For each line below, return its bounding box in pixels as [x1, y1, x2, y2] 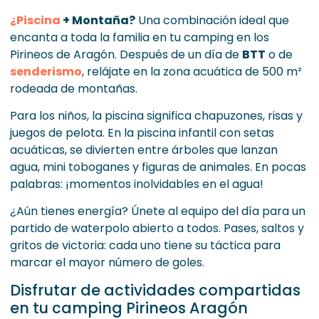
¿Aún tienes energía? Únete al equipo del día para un [10, 203, 305, 219]
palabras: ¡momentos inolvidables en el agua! [10, 176, 263, 192]
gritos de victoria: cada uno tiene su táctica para [10, 237, 281, 253]
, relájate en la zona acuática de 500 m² [82, 63, 302, 80]
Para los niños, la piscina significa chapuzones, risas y [10, 108, 303, 124]
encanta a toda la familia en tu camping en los [10, 29, 269, 46]
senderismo [10, 63, 82, 80]
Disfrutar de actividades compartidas [10, 280, 300, 300]
